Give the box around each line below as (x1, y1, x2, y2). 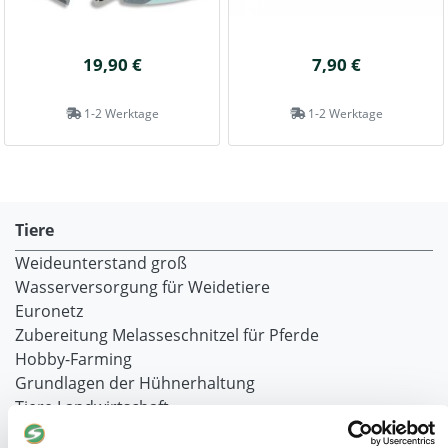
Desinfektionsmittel (15, 419, 162, 442)
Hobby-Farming (15, 347, 132, 370)
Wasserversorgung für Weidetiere (15, 275, 270, 298)
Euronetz (15, 299, 83, 322)
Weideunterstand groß (15, 251, 187, 274)
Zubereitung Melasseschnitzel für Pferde (15, 323, 319, 346)
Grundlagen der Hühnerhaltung (15, 371, 255, 394)
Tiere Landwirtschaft (15, 395, 169, 418)
